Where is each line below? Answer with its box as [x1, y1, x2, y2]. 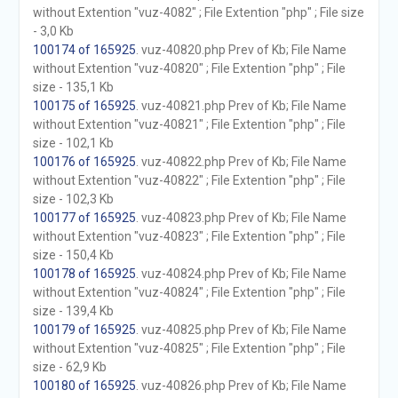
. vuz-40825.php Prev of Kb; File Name [135, 322, 346, 337]
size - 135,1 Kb [32, 80, 114, 94]
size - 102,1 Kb [32, 136, 114, 150]
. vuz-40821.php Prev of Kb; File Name [135, 99, 346, 113]
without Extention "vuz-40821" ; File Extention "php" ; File [32, 117, 346, 131]
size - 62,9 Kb [32, 360, 107, 374]
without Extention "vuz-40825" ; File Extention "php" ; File [32, 341, 346, 355]
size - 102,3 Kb [32, 192, 114, 206]
